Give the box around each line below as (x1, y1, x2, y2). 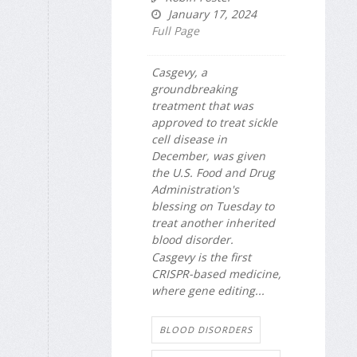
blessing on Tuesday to (151, 198, 274, 214)
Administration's (151, 181, 239, 197)
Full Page (151, 22, 199, 38)
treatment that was (151, 97, 253, 113)
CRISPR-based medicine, (151, 266, 281, 282)
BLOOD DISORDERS (159, 323, 253, 335)
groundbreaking (151, 80, 237, 96)
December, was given (151, 147, 265, 163)
